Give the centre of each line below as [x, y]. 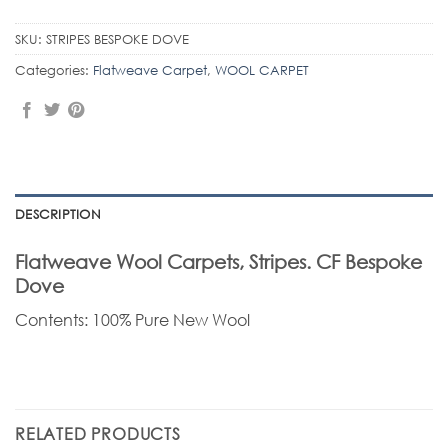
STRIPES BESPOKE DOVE [117, 38]
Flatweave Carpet [150, 69]
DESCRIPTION [58, 214]
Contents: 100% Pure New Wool [132, 319]
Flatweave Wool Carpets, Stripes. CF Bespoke [218, 262]
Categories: [54, 69]
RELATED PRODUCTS [98, 433]
